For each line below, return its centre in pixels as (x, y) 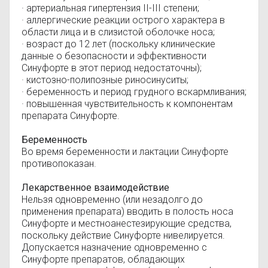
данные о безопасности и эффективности (114, 56)
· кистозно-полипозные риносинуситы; (105, 80)
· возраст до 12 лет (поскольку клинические (118, 44)
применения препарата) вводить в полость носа (127, 211)
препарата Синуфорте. (71, 116)
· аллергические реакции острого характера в (123, 20)
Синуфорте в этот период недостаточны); (112, 68)
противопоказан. (59, 164)
